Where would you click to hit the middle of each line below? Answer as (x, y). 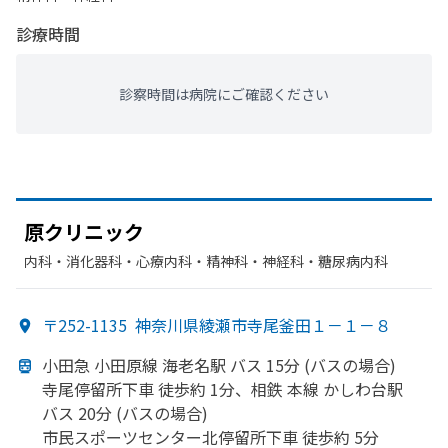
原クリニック (84, 231)
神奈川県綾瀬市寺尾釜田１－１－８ (263, 325)
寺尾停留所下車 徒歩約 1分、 (146, 389)
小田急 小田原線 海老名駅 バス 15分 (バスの (200, 365)
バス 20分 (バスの (106, 413)
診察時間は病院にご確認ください (224, 94)
